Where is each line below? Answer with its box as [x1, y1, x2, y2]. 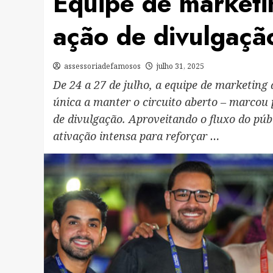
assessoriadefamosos [64, 60, 141, 71]
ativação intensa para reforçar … [53, 128, 219, 143]
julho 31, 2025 [157, 60, 204, 71]
